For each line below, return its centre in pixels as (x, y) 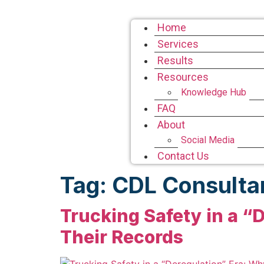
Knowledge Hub (214, 92)
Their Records (122, 237)
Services (178, 44)
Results (175, 60)
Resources (183, 77)
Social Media (208, 140)
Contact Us (183, 156)
